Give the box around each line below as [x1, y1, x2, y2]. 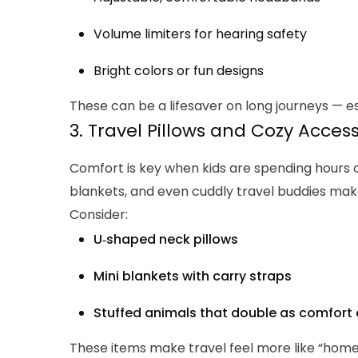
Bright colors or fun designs [93, 62, 264, 81]
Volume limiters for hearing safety [93, 25, 307, 44]
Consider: [70, 205, 128, 225]
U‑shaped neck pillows [93, 230, 238, 249]
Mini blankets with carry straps [93, 267, 292, 286]
